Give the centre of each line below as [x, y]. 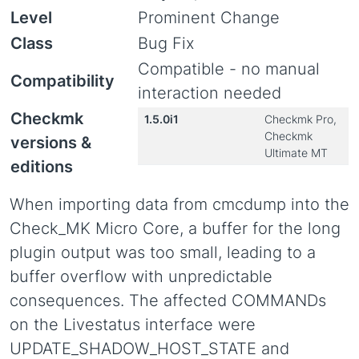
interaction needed [210, 93]
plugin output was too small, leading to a [163, 252]
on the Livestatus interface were [133, 325]
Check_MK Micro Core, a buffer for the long [175, 228]
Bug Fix [166, 43]
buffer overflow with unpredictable [141, 276]
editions [42, 167]
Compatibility [63, 81]
